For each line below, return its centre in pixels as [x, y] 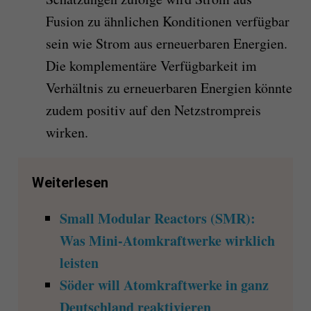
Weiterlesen [70, 182]
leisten [79, 262]
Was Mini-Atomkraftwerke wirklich [167, 240]
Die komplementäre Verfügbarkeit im [151, 65]
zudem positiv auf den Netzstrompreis [153, 110]
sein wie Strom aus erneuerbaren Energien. [166, 43]
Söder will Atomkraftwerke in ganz [164, 285]
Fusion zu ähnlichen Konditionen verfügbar [167, 21]
